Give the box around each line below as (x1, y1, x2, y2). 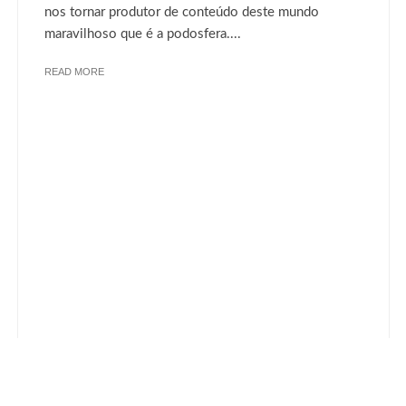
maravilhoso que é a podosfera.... (44, 26, 241, 41)
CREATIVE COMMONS (271, 324, 386, 336)
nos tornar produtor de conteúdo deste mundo (44, 5, 319, 19)
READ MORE (44, 65, 104, 77)
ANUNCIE (202, 324, 253, 336)
